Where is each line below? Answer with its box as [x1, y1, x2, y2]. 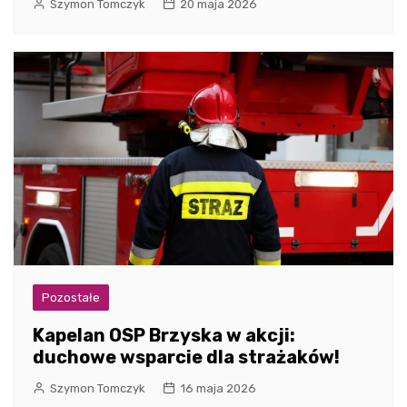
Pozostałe [42, 290, 100, 304]
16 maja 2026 [180, 381, 256, 395]
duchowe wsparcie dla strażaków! [33, 345, 340, 368]
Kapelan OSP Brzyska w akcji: [33, 323, 295, 346]
